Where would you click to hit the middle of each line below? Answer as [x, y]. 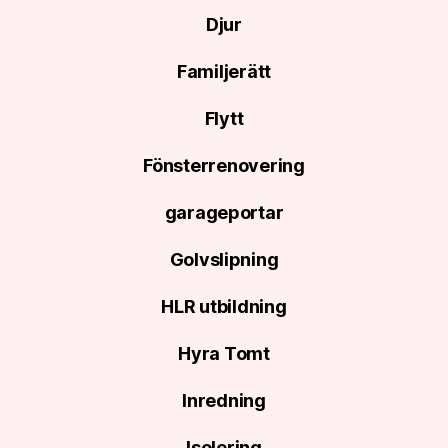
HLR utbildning [224, 306]
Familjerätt [224, 71]
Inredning [224, 400]
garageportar [224, 212]
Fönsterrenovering [224, 165]
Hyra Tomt [224, 353]
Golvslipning [224, 259]
